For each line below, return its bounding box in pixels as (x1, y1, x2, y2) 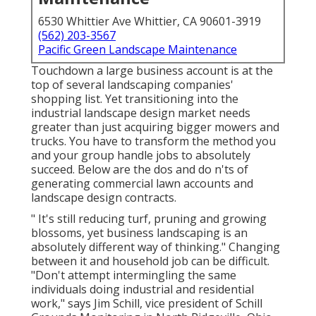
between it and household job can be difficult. (31, 253, 269, 269)
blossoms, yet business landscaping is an (31, 225, 248, 241)
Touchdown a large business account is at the (31, 63, 273, 79)
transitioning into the (125, 91, 238, 107)
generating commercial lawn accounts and (31, 176, 253, 192)
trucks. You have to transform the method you (31, 133, 276, 150)
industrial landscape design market (31, 105, 216, 121)
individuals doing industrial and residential (31, 281, 254, 298)
